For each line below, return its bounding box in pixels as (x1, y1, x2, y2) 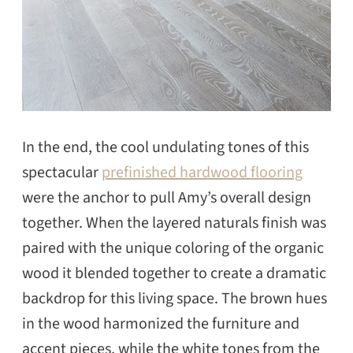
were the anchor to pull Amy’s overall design (22, 186, 311, 209)
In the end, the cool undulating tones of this (22, 136, 309, 158)
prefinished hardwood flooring (102, 161, 303, 184)
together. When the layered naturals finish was (22, 211, 326, 234)
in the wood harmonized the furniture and (22, 312, 299, 335)
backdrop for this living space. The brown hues (22, 287, 327, 310)
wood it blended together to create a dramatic (22, 262, 326, 284)
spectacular (22, 161, 102, 184)
